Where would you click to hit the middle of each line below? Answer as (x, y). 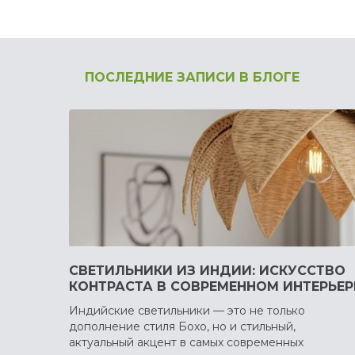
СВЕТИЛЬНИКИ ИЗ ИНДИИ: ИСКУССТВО (207, 271)
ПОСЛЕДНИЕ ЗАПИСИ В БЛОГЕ (192, 78)
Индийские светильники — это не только (187, 311)
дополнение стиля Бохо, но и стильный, (182, 327)
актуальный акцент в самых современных (186, 343)
